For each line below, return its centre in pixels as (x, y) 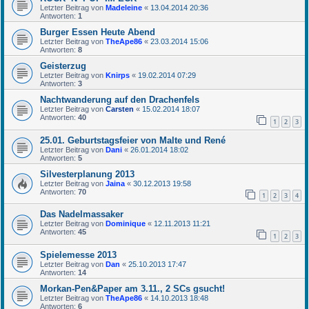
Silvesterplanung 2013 (87, 174)
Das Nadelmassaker (82, 215)
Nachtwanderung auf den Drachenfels (120, 100)
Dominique (126, 224)
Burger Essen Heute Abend (98, 32)
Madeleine (124, 8)
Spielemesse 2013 (78, 255)
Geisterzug (63, 66)
